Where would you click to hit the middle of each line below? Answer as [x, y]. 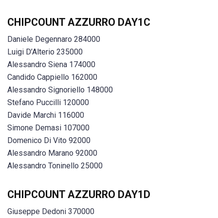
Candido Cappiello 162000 [52, 77]
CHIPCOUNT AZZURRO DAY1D [79, 194]
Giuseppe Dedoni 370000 [51, 211]
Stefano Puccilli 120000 [48, 102]
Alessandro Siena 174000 [51, 64]
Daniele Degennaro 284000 [54, 39]
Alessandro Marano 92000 [52, 153]
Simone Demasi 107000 [48, 127]
